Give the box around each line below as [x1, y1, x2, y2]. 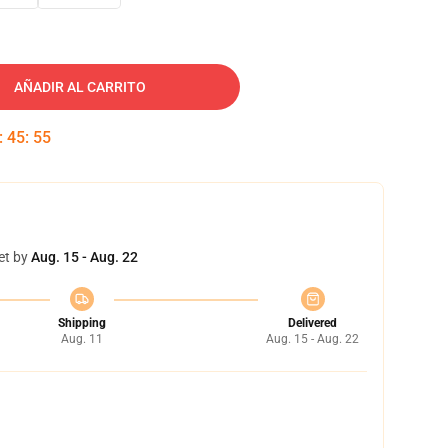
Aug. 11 [60, 332, 103, 346]
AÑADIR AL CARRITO [14, 79, 146, 95]
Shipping [57, 316, 106, 330]
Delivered [288, 316, 337, 330]
